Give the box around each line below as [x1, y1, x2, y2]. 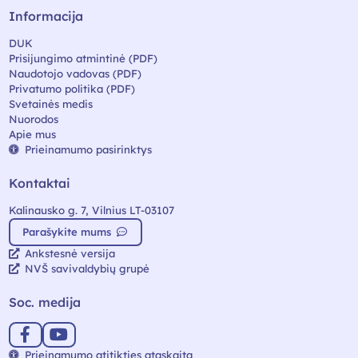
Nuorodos [8, 112, 58, 125]
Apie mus [8, 127, 56, 141]
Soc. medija [8, 294, 81, 310]
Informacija [8, 7, 83, 24]
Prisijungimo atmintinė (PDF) [8, 51, 157, 65]
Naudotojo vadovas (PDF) [8, 66, 141, 80]
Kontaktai [8, 174, 70, 191]
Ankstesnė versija [24, 247, 115, 260]
